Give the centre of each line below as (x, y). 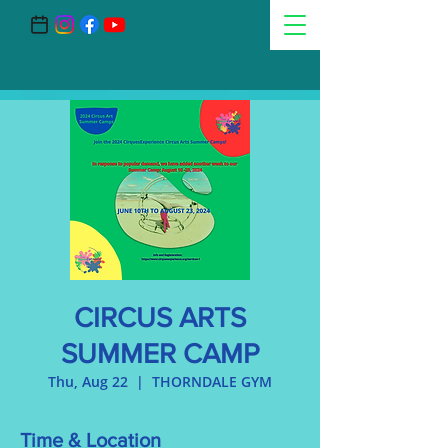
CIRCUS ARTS (160, 317)
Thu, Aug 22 (88, 381)
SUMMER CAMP (160, 353)
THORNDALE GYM (212, 381)
